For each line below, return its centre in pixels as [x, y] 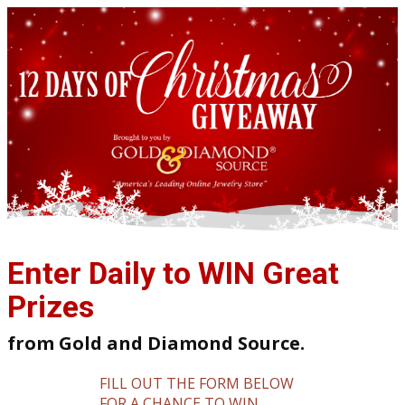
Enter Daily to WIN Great [173, 273]
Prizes [51, 306]
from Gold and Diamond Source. [156, 343]
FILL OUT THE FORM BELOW [196, 383]
